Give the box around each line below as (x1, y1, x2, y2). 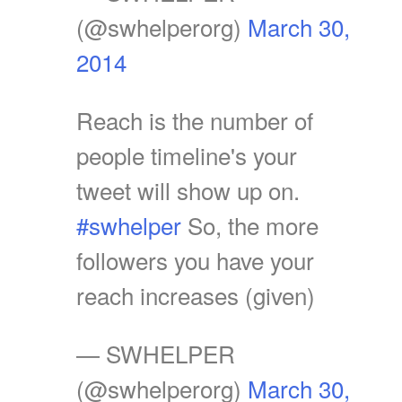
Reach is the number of (76, 102, 313, 136)
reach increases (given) (76, 277, 315, 311)
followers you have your (76, 242, 314, 276)
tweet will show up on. (76, 172, 300, 206)
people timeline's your (76, 137, 297, 171)
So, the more (181, 207, 319, 241)
